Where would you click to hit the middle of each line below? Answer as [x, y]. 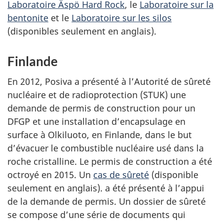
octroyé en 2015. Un [50, 174]
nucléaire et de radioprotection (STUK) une [97, 94]
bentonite [28, 18]
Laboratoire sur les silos [122, 18]
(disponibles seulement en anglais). [82, 31]
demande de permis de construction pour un [101, 108]
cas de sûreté [121, 174]
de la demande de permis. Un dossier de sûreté [107, 201]
